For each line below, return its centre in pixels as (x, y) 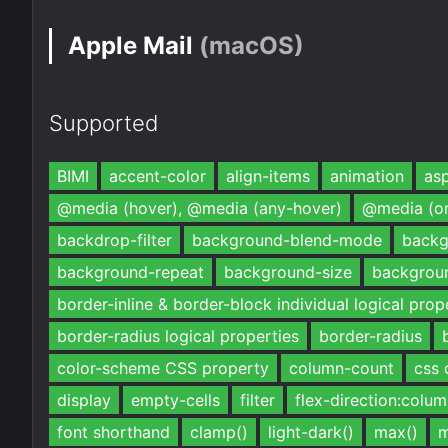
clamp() (219, 432)
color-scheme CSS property (163, 368)
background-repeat (130, 272)
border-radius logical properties (178, 336)
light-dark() (311, 432)
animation (367, 176)
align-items (268, 176)
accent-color (157, 176)
